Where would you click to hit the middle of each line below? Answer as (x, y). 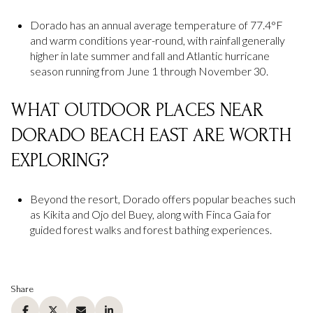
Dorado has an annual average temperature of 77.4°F (156, 25)
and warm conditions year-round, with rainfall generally (157, 41)
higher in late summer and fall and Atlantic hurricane (150, 56)
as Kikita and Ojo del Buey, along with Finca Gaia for (150, 214)
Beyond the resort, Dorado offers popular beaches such (162, 199)
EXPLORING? (60, 160)
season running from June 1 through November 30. (149, 71)
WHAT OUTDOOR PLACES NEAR (137, 110)
